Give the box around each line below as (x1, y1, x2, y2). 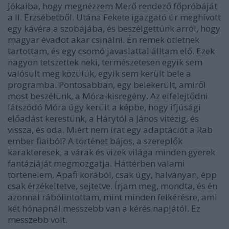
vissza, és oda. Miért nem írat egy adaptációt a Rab (8, 124, 213, 135)
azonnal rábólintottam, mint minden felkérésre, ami (8, 191, 217, 203)
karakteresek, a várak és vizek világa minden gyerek (8, 146, 215, 158)
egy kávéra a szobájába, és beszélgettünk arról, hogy (8, 22, 220, 34)
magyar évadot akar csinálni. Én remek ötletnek (8, 34, 199, 45)
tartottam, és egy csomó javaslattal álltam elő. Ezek (8, 45, 215, 57)
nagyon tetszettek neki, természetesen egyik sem (8, 56, 202, 68)
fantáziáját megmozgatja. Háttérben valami (8, 157, 185, 169)
